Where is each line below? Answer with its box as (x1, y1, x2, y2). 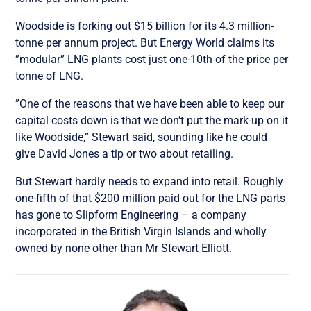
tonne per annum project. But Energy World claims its (15, 35, 275, 49)
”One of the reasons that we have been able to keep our (15, 96, 285, 110)
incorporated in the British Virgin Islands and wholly (15, 224, 267, 238)
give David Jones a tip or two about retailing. (15, 146, 234, 160)
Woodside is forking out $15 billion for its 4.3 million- (15, 19, 274, 33)
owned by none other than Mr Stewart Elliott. (15, 241, 233, 255)
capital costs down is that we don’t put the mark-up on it (15, 113, 289, 127)
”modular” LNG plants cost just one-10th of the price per (15, 52, 289, 66)
